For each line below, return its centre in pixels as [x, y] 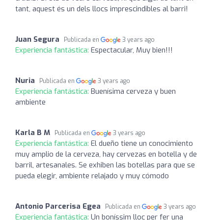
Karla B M [33, 132]
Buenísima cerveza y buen [133, 91]
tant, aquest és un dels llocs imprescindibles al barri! [102, 9]
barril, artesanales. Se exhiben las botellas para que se [105, 165]
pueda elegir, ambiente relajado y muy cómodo [92, 176]
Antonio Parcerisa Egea [58, 206]
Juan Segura [37, 39]
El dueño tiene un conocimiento [142, 143]
